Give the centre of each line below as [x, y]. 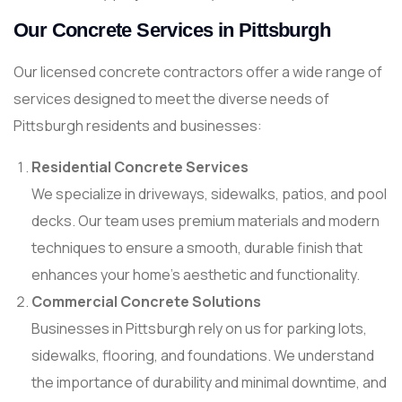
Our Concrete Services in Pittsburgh [172, 30]
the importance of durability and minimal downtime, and [209, 382]
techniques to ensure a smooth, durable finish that [197, 248]
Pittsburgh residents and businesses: [138, 126]
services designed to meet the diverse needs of [171, 99]
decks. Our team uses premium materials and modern [205, 221]
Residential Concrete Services [140, 167]
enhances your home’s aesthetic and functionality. [196, 275]
